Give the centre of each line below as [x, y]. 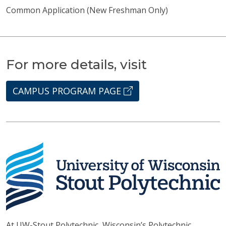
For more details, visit [76, 65]
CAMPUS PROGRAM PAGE [68, 91]
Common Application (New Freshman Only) [87, 10]
